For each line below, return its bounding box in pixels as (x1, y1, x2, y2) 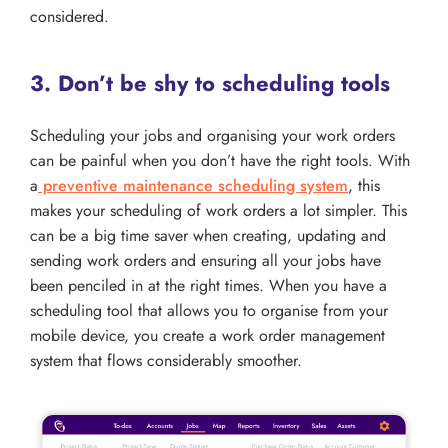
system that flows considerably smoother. (30, 348, 302, 372)
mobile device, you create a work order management (30, 323, 385, 347)
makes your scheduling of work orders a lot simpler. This (30, 198, 407, 222)
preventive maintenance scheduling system (38, 173, 348, 197)
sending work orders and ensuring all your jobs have (30, 248, 381, 272)
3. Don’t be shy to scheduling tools (30, 66, 390, 99)
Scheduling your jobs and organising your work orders (30, 123, 395, 147)
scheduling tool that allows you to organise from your (30, 298, 388, 322)
